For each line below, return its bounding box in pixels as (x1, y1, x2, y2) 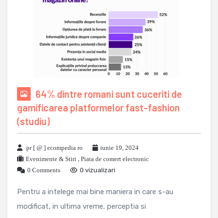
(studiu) (17, 115, 50, 127)
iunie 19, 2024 (100, 144, 139, 152)
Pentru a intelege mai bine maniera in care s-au (17, 187, 173, 197)
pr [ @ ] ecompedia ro (26, 144, 83, 152)
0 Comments (27, 166, 60, 174)
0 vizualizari (80, 166, 115, 174)
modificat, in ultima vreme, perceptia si (17, 202, 146, 211)
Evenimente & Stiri (26, 155, 76, 163)
